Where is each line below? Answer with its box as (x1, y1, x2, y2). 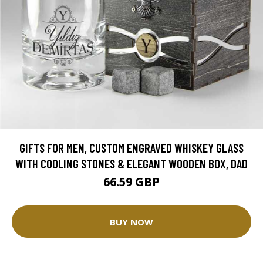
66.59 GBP (103, 174, 160, 190)
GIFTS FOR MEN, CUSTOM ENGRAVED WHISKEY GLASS (19, 140, 244, 156)
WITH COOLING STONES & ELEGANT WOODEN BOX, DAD (15, 156, 248, 171)
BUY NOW (110, 215, 153, 228)
